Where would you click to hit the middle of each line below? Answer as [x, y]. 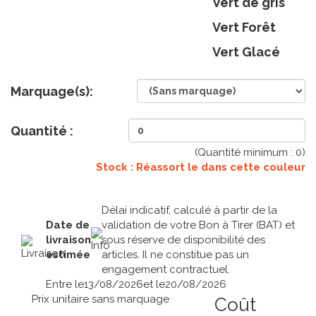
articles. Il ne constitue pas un [175, 255]
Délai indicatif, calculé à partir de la [189, 210]
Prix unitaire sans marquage [101, 299]
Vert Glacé [246, 52]
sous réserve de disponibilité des [183, 240]
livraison [68, 240]
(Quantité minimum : [245, 152]
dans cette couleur [253, 167]
